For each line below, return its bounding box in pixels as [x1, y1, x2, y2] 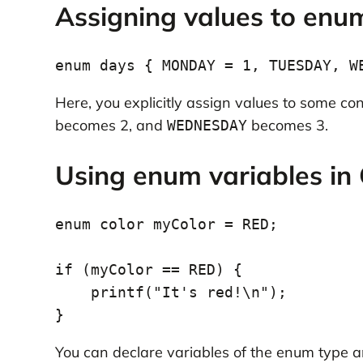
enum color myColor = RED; [54, 216, 278, 233]
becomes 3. [246, 116, 328, 135]
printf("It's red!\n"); [54, 284, 91, 301]
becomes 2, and [54, 116, 167, 135]
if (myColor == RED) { [54, 261, 242, 279]
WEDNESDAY [166, 117, 247, 135]
